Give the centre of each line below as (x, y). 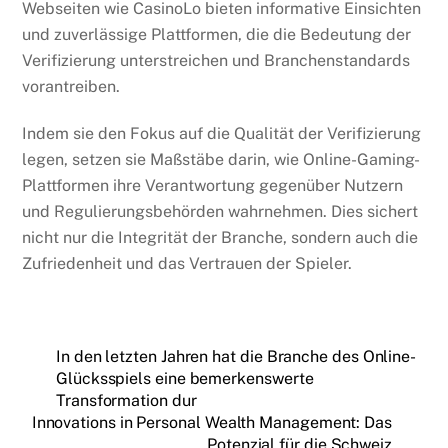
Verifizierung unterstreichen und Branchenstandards (216, 61)
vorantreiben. (71, 87)
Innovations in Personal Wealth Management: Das (211, 422)
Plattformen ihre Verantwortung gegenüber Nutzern (213, 185)
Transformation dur (126, 400)
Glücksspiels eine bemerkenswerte (185, 378)
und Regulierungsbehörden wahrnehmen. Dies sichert (220, 211)
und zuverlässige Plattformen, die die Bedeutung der (217, 35)
